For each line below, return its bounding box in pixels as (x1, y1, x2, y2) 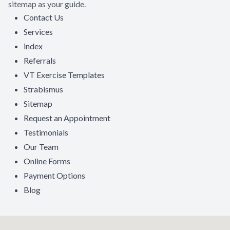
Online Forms (24, 156, 70, 166)
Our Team (24, 142, 59, 151)
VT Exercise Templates (24, 70, 105, 80)
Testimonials (24, 127, 68, 137)
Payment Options (24, 170, 85, 180)
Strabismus (24, 84, 63, 94)
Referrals (24, 55, 56, 65)
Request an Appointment (24, 113, 110, 123)
